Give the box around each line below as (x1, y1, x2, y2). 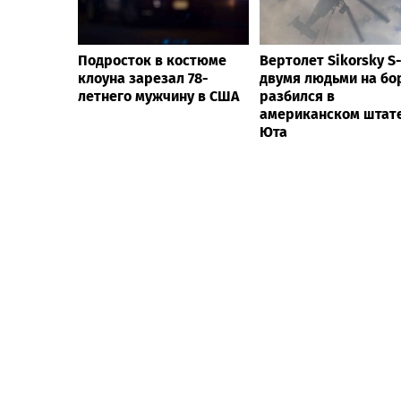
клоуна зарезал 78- (78, 69, 209, 87)
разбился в (260, 87, 335, 105)
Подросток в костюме (78, 51, 226, 69)
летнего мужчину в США (78, 87, 239, 105)
